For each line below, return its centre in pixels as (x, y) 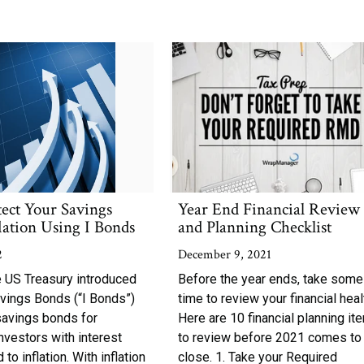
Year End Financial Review (269, 209)
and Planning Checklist (255, 227)
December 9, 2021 (225, 255)
